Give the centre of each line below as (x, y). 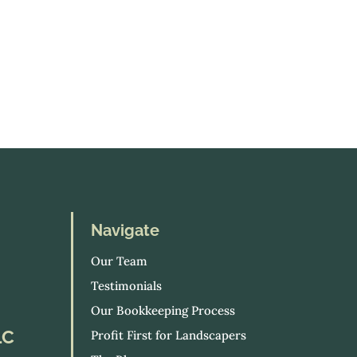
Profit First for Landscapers (169, 335)
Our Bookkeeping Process (163, 311)
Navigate (126, 231)
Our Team (120, 261)
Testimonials (127, 286)
